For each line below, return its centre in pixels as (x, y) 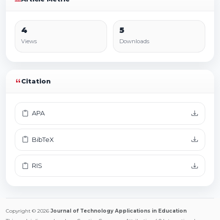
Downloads (134, 41)
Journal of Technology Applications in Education (119, 211)
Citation (36, 81)
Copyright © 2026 (28, 211)
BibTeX (42, 139)
